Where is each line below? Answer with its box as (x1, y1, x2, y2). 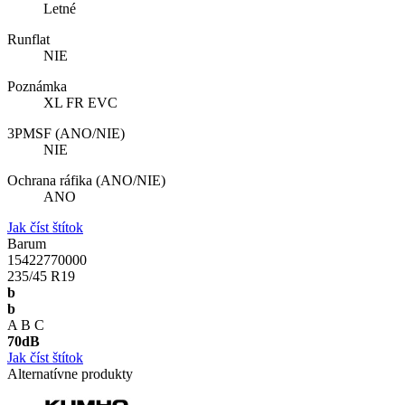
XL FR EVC (43, 95, 118, 111)
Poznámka (7, 79, 67, 95)
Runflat (7, 32, 50, 48)
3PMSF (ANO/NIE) (7, 126, 125, 142)
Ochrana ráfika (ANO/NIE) (7, 173, 165, 189)
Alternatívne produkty (7, 366, 133, 382)
